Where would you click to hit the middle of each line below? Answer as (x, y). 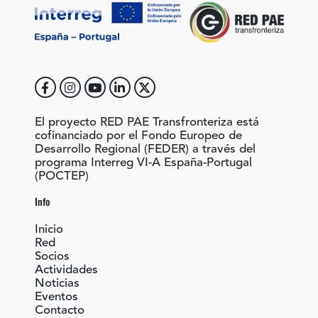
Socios (52, 257)
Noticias (57, 284)
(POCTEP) (61, 176)
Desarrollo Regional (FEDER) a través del (145, 149)
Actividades (66, 270)
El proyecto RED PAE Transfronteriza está (147, 122)
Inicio (49, 230)
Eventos (56, 297)
